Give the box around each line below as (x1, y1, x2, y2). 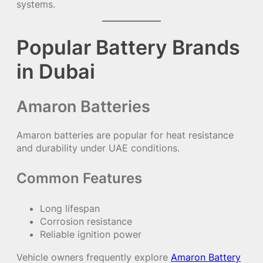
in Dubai (16, 59, 95, 83)
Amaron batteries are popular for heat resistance (16, 129, 234, 141)
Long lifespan (40, 203, 100, 215)
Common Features (16, 170, 142, 187)
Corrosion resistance (40, 215, 132, 228)
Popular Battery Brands (16, 35, 240, 59)
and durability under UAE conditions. (16, 142, 180, 154)
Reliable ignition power (40, 228, 141, 241)
